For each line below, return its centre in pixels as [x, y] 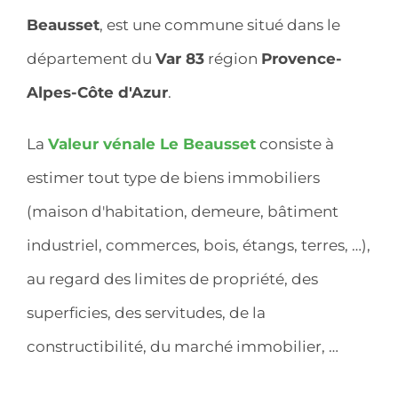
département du [91, 58]
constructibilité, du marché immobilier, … [183, 346]
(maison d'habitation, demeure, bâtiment [183, 211]
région [233, 58]
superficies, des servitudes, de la [146, 312]
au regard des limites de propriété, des [172, 279]
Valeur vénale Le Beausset [152, 143]
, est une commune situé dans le [220, 24]
